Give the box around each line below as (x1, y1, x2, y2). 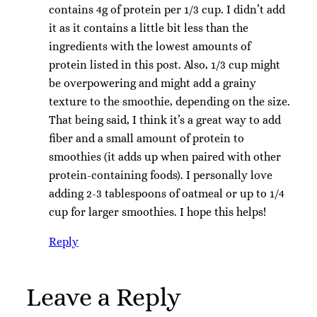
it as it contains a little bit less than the (48, 21, 248, 35)
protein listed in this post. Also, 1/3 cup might (48, 58, 280, 72)
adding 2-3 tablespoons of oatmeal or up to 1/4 (48, 187, 284, 201)
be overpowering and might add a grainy (48, 76, 256, 91)
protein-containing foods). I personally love (48, 168, 272, 183)
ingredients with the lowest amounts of (48, 40, 250, 54)
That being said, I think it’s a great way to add (48, 113, 281, 127)
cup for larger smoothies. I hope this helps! (48, 205, 266, 219)
